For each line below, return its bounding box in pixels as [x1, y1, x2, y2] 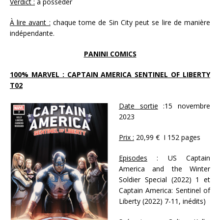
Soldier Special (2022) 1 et [119, 174, 210, 184]
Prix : [119, 132, 134, 142]
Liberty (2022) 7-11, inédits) [119, 196, 206, 206]
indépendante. [10, 28, 56, 38]
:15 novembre [158, 101, 211, 110]
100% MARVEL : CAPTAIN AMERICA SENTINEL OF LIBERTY [10, 69, 210, 79]
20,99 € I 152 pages [134, 132, 200, 142]
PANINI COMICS [83, 49, 137, 58]
